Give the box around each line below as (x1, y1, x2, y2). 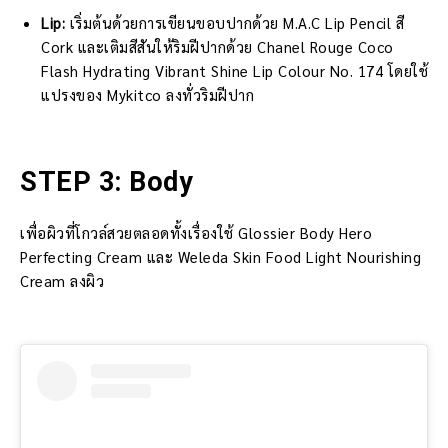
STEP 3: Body (20, 165, 193, 198)
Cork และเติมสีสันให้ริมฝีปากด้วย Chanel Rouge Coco (41, 36, 394, 56)
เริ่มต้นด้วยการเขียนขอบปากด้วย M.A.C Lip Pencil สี (69, 12, 404, 32)
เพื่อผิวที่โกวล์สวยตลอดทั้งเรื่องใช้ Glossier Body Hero (20, 222, 372, 242)
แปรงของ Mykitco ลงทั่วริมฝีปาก (41, 84, 254, 104)
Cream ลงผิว (20, 270, 104, 290)
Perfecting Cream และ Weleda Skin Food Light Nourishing (20, 246, 421, 266)
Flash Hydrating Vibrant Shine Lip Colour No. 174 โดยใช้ (41, 60, 428, 80)
